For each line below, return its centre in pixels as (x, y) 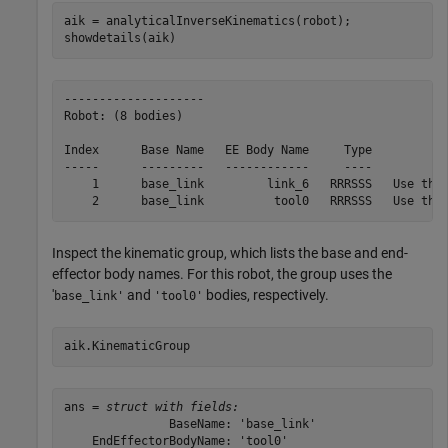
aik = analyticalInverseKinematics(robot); (207, 21)
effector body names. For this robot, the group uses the (222, 273)
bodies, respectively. (266, 294)
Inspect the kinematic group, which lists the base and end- (230, 252)
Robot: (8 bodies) (123, 116)
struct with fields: (172, 407)
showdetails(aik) (119, 38)
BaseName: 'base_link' (189, 424)
